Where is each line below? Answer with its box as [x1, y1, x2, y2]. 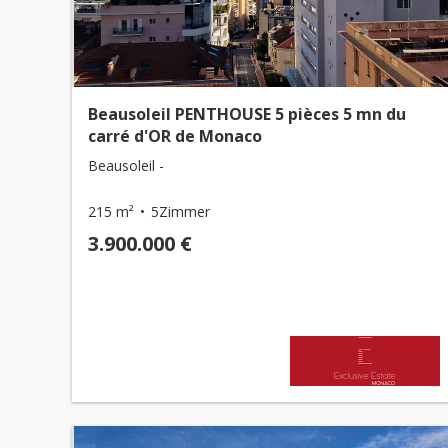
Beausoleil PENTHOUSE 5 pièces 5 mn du [88, 103, 406, 125]
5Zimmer [151, 202, 210, 221]
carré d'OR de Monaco [88, 125, 262, 147]
